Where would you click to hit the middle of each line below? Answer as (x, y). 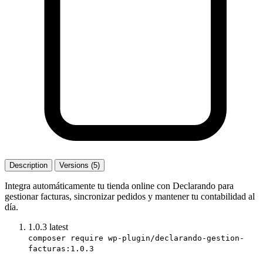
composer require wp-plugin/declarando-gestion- (136, 238)
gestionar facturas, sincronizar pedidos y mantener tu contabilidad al (130, 196)
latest (59, 227)
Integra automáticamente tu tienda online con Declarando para (119, 186)
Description (28, 165)
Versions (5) (80, 165)
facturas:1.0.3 (61, 248)
